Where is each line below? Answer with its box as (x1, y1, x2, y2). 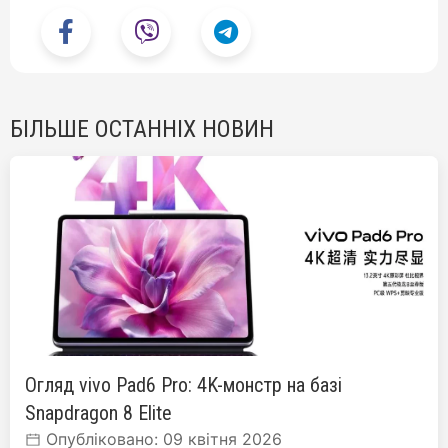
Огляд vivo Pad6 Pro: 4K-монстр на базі (25, 372, 342, 397)
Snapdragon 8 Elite (25, 400, 172, 425)
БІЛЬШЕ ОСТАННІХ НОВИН (10, 114, 274, 143)
